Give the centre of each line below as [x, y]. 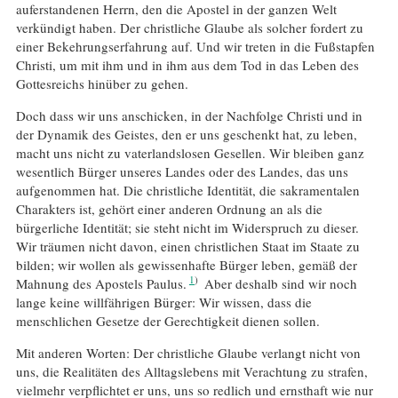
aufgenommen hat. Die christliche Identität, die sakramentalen [187, 191]
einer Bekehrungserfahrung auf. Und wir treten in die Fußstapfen [195, 47]
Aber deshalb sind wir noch [279, 284]
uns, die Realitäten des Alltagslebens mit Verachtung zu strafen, [191, 372]
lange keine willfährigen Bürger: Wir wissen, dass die [163, 302]
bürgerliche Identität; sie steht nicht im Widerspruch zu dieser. [187, 228]
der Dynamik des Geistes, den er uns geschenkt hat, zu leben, [186, 135]
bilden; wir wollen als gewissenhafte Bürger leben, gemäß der [186, 265]
